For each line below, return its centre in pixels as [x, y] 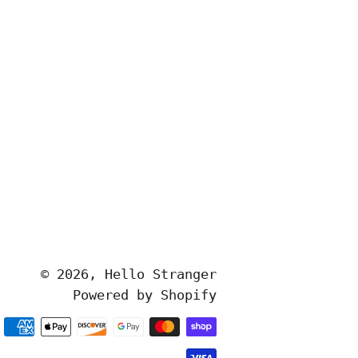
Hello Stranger [160, 274]
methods [244, 348]
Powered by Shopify [144, 295]
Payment [244, 328]
